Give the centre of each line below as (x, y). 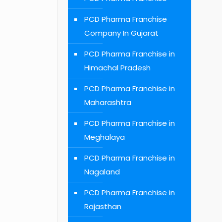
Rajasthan (103, 206)
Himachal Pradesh (118, 68)
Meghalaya (105, 137)
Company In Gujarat (122, 33)
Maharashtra (108, 102)
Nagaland (102, 172)
